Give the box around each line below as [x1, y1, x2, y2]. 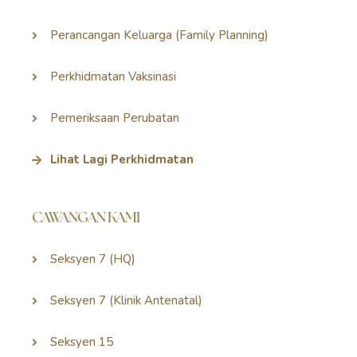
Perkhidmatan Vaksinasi [49, 69, 176, 85]
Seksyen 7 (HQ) [49, 251, 135, 268]
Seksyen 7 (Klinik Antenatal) [49, 292, 202, 309]
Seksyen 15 [49, 334, 113, 351]
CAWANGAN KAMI [32, 208, 139, 227]
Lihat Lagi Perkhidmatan [49, 151, 194, 168]
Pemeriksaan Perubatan [49, 110, 179, 127]
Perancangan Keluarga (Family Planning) [49, 27, 269, 44]
